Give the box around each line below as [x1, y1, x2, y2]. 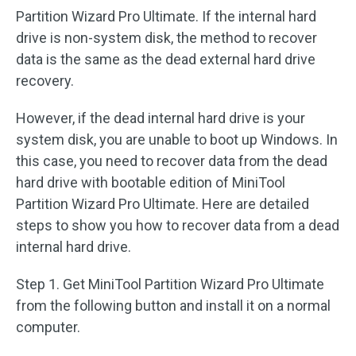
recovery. [16, 72, 74, 90]
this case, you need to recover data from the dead [16, 153, 327, 170]
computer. [16, 319, 80, 336]
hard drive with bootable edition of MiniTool [16, 174, 285, 192]
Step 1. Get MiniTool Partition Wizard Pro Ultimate [16, 276, 324, 293]
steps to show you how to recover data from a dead [16, 217, 339, 234]
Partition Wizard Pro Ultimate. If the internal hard [16, 8, 316, 25]
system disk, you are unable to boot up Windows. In [16, 131, 338, 149]
